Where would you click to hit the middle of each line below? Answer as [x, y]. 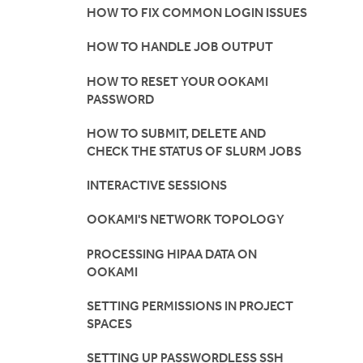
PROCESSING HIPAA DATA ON [172, 254]
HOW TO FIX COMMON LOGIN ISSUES [197, 13]
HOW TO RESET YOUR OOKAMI [177, 81]
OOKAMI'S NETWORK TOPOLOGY [186, 220]
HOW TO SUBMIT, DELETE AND [176, 133]
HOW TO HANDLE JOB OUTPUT [180, 47]
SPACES [109, 323]
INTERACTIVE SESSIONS [157, 186]
